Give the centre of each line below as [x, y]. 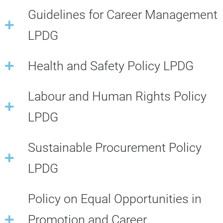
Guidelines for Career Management [123, 15]
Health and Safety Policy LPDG [111, 66]
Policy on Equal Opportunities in [115, 199]
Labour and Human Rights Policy [117, 96]
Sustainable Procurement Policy [115, 148]
